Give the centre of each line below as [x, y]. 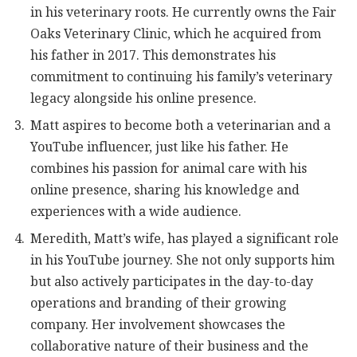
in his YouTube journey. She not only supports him [182, 260]
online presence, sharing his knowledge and [165, 190]
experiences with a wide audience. [136, 211]
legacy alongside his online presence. [143, 98]
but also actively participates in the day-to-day [172, 281]
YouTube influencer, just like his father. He [159, 147]
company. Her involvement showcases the [158, 324]
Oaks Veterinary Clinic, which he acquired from [176, 33]
